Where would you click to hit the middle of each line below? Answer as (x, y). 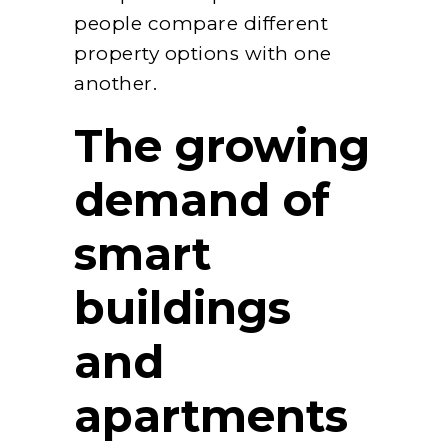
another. (115, 83)
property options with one (203, 53)
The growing (222, 145)
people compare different (201, 23)
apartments (211, 415)
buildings (182, 307)
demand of (202, 199)
